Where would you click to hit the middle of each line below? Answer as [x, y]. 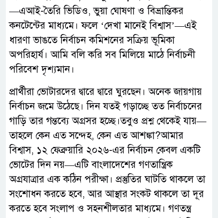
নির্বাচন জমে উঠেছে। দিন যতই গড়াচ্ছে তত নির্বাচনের [106, 107]
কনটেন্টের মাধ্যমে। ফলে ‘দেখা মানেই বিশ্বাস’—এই [103, 26]
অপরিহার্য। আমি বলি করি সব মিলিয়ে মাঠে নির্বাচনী [102, 55]
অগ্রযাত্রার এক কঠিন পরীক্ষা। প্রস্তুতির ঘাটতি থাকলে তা [107, 180]
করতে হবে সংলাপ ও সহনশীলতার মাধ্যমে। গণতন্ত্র [100, 209]
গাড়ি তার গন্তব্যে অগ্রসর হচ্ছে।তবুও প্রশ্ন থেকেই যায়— [108, 121]
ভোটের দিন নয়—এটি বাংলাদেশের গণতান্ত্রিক [91, 165]
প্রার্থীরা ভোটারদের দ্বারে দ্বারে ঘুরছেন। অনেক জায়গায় [106, 92]
